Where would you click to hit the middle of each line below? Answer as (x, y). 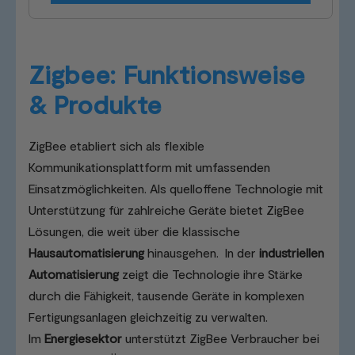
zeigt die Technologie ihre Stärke (211, 274)
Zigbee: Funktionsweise (167, 74)
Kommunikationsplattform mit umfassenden (149, 167)
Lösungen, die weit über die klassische (134, 231)
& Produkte (95, 104)
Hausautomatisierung (86, 253)
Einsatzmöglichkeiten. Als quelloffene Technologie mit (176, 189)
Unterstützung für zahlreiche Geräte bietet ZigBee (166, 210)
